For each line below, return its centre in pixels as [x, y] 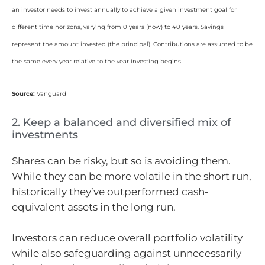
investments [45, 135]
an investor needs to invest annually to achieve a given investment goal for [124, 10]
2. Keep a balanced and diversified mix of [121, 123]
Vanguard [51, 93]
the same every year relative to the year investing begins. [97, 62]
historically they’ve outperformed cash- [110, 192]
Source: [23, 93]
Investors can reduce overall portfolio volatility [127, 237]
